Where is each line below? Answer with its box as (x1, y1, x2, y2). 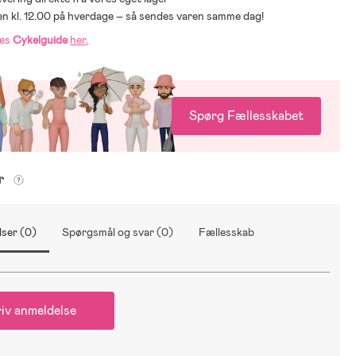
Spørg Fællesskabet (189, 107, 304, 125)
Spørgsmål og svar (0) (62, 224, 174, 239)
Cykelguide (13, 32, 68, 47)
